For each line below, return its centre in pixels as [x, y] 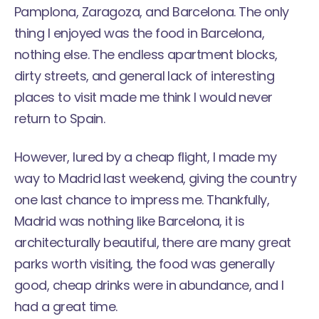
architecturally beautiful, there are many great [153, 242]
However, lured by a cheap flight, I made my [146, 157]
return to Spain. [60, 119]
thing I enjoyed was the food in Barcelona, [140, 33]
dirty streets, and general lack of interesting [145, 76]
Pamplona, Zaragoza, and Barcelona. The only [152, 12]
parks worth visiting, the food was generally [145, 264]
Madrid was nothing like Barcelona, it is [130, 221]
